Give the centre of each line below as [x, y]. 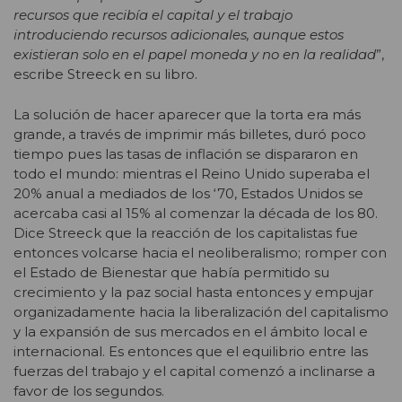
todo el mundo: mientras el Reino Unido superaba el [192, 173]
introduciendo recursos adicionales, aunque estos [179, 35]
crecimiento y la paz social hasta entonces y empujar [193, 292]
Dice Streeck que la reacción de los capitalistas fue [186, 232]
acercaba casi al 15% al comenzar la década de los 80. [196, 213]
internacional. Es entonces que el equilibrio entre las [191, 351]
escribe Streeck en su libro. [105, 74]
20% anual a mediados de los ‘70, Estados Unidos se [188, 193]
